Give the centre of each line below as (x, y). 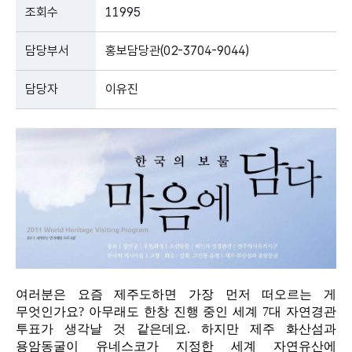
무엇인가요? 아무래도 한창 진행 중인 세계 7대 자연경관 (176, 312)
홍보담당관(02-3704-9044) (177, 51)
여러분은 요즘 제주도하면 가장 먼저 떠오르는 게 (176, 295)
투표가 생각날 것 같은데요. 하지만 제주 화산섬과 (176, 329)
